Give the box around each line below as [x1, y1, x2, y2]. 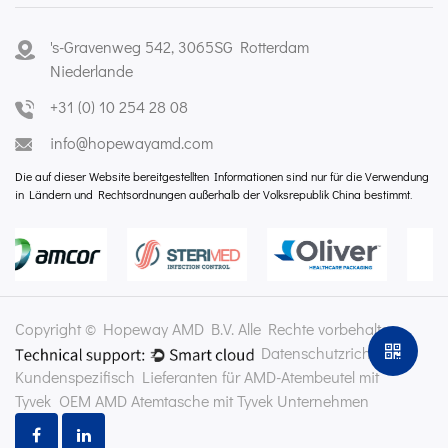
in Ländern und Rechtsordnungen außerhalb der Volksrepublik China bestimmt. [15, 185, 412, 202]
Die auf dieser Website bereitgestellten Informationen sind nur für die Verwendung [15, 167, 429, 184]
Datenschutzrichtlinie [260, 342, 403, 364]
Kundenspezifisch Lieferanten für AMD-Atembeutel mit [15, 366, 379, 388]
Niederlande [50, 59, 133, 81]
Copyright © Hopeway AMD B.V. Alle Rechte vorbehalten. [15, 318, 401, 340]
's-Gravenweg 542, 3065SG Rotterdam [50, 35, 309, 57]
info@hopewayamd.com [50, 131, 213, 153]
